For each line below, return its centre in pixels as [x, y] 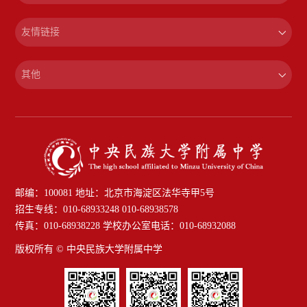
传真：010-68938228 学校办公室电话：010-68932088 [126, 226]
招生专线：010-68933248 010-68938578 [97, 210]
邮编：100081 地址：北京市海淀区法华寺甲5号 [115, 193]
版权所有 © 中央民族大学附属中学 [89, 249]
